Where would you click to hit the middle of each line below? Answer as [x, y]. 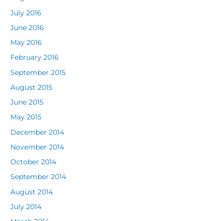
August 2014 [32, 192]
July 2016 [26, 13]
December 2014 [37, 132]
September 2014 [38, 177]
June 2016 [27, 27]
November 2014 [37, 147]
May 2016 [26, 43]
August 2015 [32, 87]
